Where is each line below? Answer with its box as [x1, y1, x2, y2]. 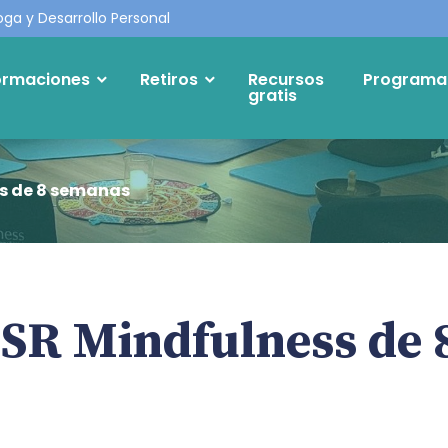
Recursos [247, 68, 324, 91]
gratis [247, 84, 297, 107]
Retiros [139, 68, 198, 91]
